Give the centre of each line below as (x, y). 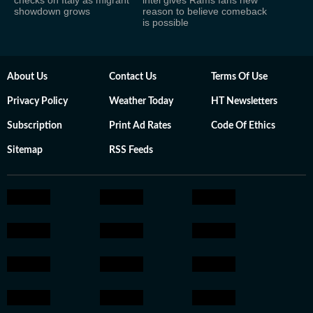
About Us (27, 77)
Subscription (35, 125)
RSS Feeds (131, 150)
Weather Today (141, 101)
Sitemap (25, 150)
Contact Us (133, 77)
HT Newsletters (244, 101)
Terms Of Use (239, 77)
